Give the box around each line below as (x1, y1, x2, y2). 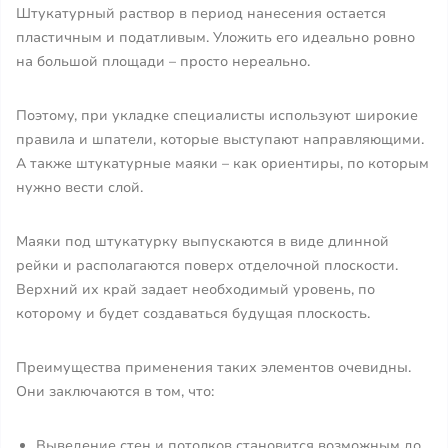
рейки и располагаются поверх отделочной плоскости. (16, 256, 398, 275)
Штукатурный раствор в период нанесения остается (16, 4, 386, 23)
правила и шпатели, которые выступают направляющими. (16, 130, 424, 149)
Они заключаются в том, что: (16, 382, 214, 401)
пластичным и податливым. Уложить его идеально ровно (16, 28, 415, 47)
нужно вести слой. (16, 178, 143, 197)
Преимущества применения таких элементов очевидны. (16, 358, 411, 377)
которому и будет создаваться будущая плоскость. (16, 304, 370, 323)
